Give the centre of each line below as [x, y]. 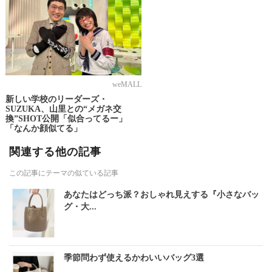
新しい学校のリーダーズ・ [56, 99]
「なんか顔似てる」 [43, 128]
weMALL [127, 84]
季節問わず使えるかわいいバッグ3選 [134, 257]
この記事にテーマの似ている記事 [64, 173]
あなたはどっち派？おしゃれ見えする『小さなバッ [161, 194]
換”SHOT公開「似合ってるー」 [66, 118]
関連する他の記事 [55, 151]
